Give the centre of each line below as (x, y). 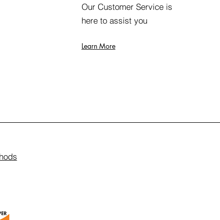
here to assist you (114, 20)
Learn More (98, 46)
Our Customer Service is (127, 7)
